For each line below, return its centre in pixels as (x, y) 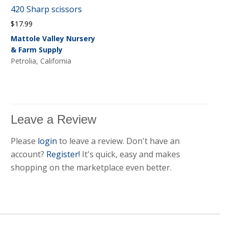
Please (24, 141)
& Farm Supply (36, 49)
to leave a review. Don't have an (119, 141)
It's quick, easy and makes (131, 154)
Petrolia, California (41, 61)
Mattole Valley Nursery (53, 38)
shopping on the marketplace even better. (91, 167)
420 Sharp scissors (46, 9)
